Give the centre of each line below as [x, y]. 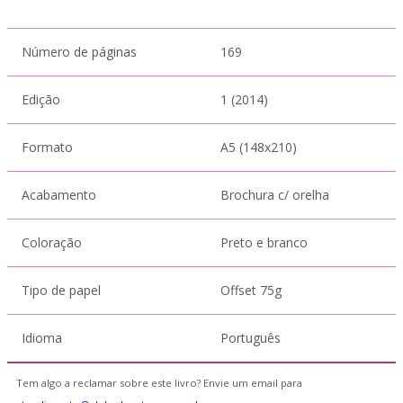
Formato [47, 147]
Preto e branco [264, 242]
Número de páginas [79, 52]
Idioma [42, 338]
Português [251, 338]
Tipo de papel [61, 290]
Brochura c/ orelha [275, 195]
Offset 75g [251, 290]
